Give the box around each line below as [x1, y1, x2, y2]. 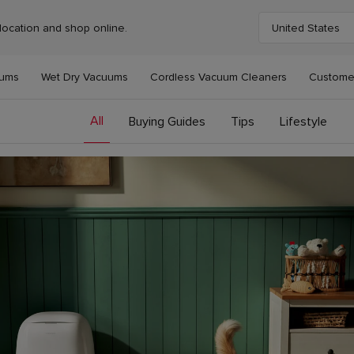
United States [272, 19, 340, 36]
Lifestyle [280, 111, 327, 130]
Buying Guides [129, 111, 205, 130]
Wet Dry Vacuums [41, 69, 128, 85]
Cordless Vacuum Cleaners [150, 69, 287, 85]
